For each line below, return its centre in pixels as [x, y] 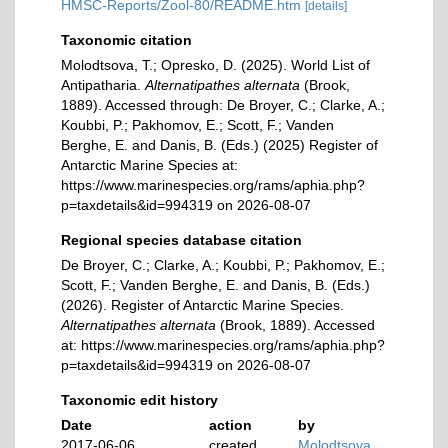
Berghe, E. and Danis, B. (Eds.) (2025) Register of [219, 145]
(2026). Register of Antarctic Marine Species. [202, 305]
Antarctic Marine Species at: [149, 165]
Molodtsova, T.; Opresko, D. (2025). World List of [215, 65]
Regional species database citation [181, 240]
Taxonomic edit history [139, 400]
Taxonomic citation [126, 40]
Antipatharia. [103, 85]
